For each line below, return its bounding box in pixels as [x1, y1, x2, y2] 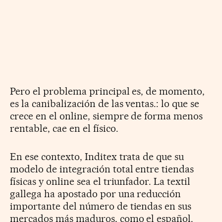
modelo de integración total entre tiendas [10, 163, 194, 175]
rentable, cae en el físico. [10, 122, 118, 134]
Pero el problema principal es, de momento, [10, 85, 205, 97]
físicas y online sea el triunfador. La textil [10, 175, 191, 187]
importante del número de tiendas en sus [10, 200, 192, 212]
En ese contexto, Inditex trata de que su [10, 150, 184, 163]
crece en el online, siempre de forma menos [10, 110, 203, 122]
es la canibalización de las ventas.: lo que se [10, 97, 200, 110]
